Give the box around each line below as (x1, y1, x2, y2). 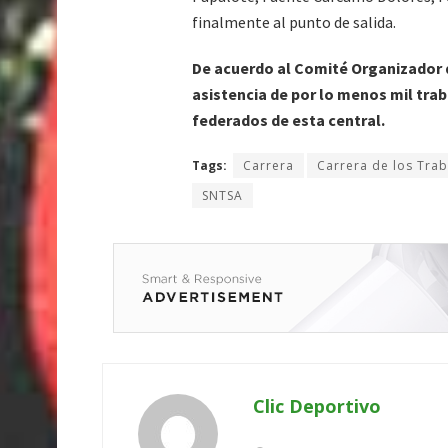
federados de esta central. (192, 109, 385, 130)
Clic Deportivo (253, 393, 381, 418)
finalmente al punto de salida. (192, 11, 396, 32)
